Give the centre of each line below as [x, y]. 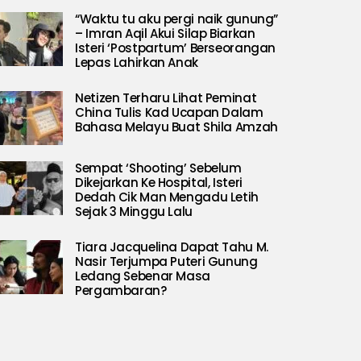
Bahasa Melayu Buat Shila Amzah [176, 127]
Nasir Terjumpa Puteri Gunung [166, 261]
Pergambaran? [121, 290]
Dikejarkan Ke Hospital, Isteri [159, 182]
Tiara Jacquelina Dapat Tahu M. [172, 247]
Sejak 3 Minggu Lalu [134, 211]
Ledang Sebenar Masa [143, 276]
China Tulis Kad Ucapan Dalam [169, 112]
